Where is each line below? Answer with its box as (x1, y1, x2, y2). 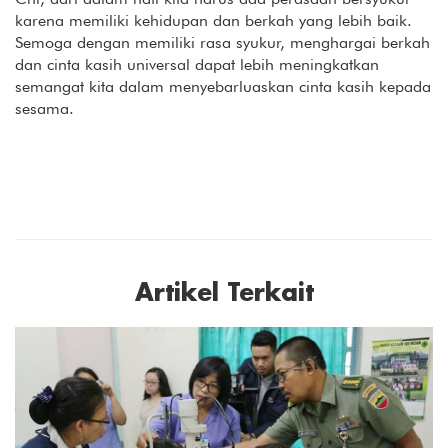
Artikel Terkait (134, 281, 314, 307)
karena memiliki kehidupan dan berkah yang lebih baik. (15, 10, 412, 30)
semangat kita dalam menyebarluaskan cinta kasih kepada (15, 76, 431, 96)
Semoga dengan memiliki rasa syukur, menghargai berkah (15, 32, 430, 52)
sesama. (15, 98, 74, 118)
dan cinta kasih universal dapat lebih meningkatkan (15, 54, 379, 74)
